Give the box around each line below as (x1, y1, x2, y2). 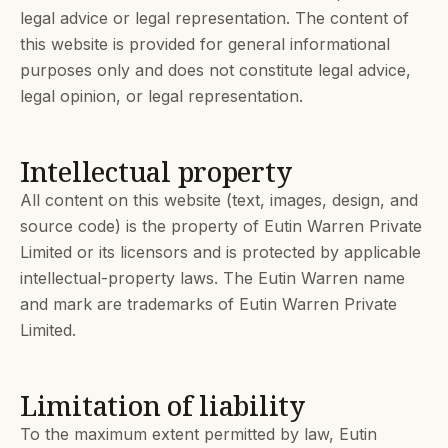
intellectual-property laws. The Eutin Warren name (20, 268, 405, 288)
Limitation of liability (20, 387, 305, 424)
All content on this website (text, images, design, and (20, 190, 418, 210)
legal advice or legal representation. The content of (20, 8, 409, 28)
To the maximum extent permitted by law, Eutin (20, 424, 377, 444)
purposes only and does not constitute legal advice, (20, 60, 411, 80)
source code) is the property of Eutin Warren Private (20, 216, 422, 236)
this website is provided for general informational (20, 34, 390, 54)
